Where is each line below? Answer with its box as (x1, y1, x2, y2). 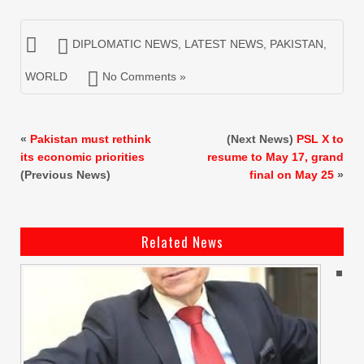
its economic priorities (20, 149, 145, 163)
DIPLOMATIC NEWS (72, 37, 178, 50)
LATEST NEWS (184, 37, 263, 50)
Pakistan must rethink (30, 132, 151, 145)
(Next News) (227, 132, 297, 145)
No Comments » (102, 69, 186, 83)
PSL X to (297, 132, 344, 145)
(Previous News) (20, 167, 110, 181)
